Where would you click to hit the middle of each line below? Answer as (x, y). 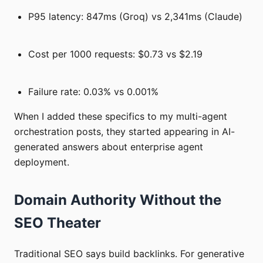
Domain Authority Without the (118, 200)
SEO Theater (58, 222)
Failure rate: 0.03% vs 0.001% (93, 91)
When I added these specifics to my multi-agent (121, 116)
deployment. (42, 162)
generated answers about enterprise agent (109, 146)
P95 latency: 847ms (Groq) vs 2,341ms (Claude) (135, 16)
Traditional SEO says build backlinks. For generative (129, 253)
